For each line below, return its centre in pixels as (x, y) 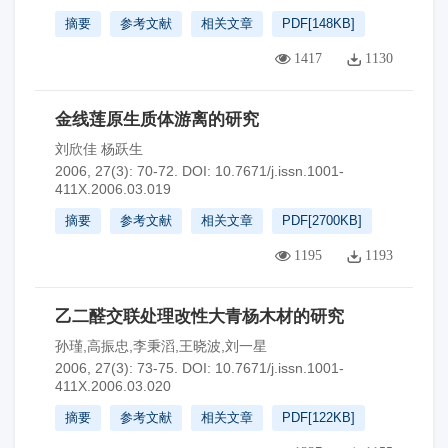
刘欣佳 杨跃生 (99, 149)
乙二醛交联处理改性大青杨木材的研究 (199, 316)
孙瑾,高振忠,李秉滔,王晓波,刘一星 (161, 346)
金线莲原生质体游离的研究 (157, 119)
